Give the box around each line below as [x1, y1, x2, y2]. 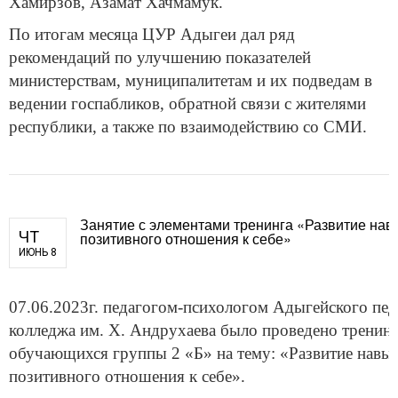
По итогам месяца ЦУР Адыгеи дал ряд [9, 24, 295, 44]
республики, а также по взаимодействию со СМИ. [9, 116, 367, 136]
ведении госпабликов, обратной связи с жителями [9, 93, 366, 113]
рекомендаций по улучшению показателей [9, 47, 311, 67]
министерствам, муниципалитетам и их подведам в [9, 70, 372, 90]
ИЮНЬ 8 [19, 245, 57, 259]
